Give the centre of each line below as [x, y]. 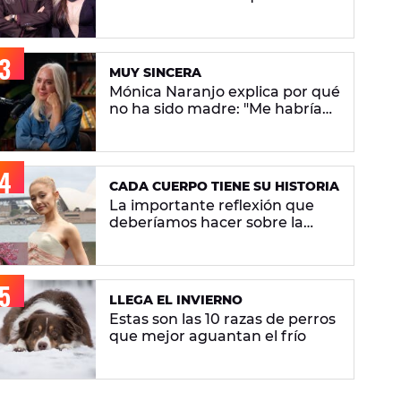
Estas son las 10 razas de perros [222, 320]
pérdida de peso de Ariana [205, 240]
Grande [137, 257]
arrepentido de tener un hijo [213, 126]
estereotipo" [154, 30]
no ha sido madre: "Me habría [216, 109]
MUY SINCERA [155, 73]
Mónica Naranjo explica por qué [225, 92]
